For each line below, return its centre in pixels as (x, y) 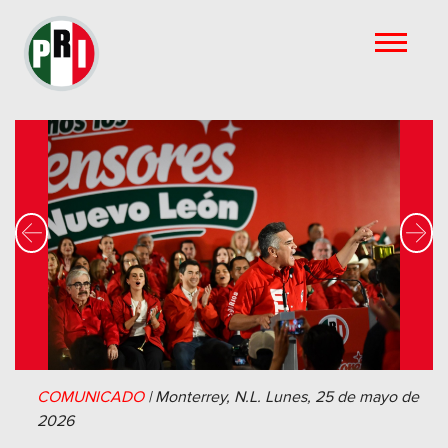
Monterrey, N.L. (208, 397)
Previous (61, 256)
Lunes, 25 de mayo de (342, 397)
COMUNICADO (90, 397)
